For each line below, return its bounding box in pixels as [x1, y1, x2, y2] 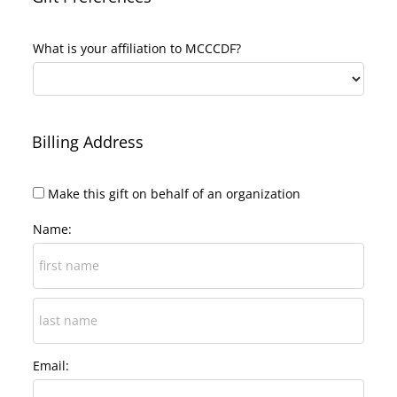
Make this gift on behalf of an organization [48, 185, 300, 203]
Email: [33, 357, 69, 375]
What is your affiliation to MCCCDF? [33, 40, 241, 58]
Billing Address [32, 131, 144, 153]
